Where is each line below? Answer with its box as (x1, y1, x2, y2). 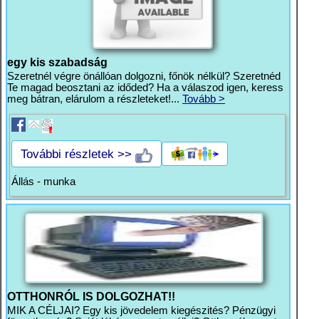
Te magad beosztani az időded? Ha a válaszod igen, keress (7, 82, 283, 93)
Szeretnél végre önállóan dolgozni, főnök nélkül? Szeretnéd (7, 70, 281, 82)
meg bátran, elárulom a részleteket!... (7, 93, 182, 105)
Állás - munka (11, 176, 75, 187)
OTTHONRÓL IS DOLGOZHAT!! (7, 290, 175, 303)
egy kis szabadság (7, 56, 108, 68)
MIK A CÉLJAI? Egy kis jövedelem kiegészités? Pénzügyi (7, 305, 276, 316)
